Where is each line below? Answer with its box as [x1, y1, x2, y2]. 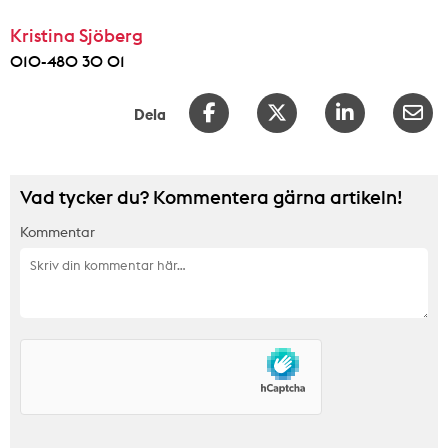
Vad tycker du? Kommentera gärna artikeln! [20, 184, 403, 209]
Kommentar [20, 222, 95, 241]
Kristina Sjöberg [10, 23, 143, 47]
